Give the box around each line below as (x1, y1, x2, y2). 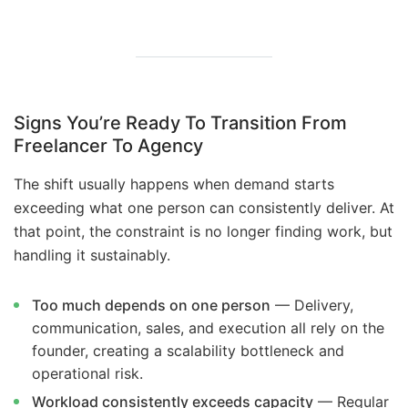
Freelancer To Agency (14, 135, 203, 158)
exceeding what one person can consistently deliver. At (14, 199, 394, 218)
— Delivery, (270, 296, 353, 315)
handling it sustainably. (14, 246, 170, 265)
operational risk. (32, 364, 143, 383)
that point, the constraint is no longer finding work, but (14, 222, 393, 241)
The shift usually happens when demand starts (14, 175, 334, 194)
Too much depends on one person (32, 296, 270, 315)
